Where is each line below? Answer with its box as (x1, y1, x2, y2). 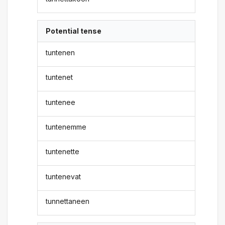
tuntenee (46, 97, 76, 106)
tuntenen (46, 48, 75, 57)
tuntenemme (46, 122, 87, 131)
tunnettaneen (46, 197, 90, 205)
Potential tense (46, 27, 102, 36)
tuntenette (46, 147, 80, 156)
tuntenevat (46, 172, 81, 181)
